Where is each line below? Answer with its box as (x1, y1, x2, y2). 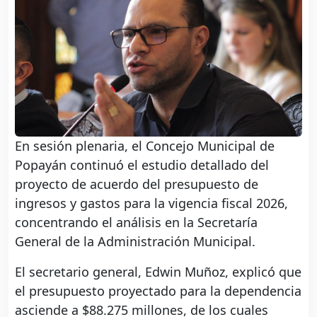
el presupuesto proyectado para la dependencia (15, 282, 301, 299)
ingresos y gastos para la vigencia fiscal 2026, (15, 194, 288, 212)
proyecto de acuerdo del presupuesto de (15, 175, 258, 192)
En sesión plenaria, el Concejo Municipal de (15, 137, 275, 154)
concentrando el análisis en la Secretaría (15, 213, 258, 231)
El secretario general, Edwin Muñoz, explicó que (15, 263, 301, 280)
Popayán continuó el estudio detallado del (15, 156, 269, 173)
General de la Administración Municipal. (15, 232, 255, 250)
